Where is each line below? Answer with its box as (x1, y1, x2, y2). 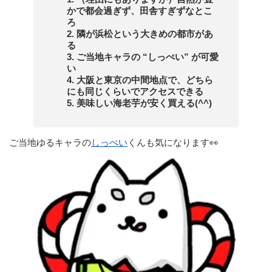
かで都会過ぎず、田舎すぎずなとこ (67, 5, 212, 16)
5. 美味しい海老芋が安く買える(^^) (67, 98, 212, 108)
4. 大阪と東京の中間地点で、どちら (67, 75, 213, 85)
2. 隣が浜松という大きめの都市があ (67, 29, 213, 39)
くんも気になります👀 (127, 137, 219, 148)
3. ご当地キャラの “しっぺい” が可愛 (67, 52, 219, 62)
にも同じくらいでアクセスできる (67, 86, 203, 97)
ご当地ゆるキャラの (9, 137, 91, 148)
